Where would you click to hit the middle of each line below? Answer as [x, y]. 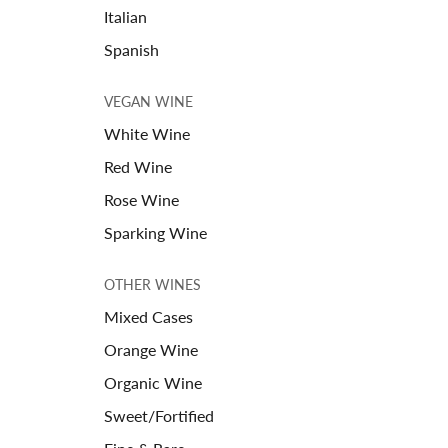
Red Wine [138, 166]
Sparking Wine [155, 232]
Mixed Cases [148, 316]
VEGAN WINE [148, 101]
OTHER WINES [152, 284]
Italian [125, 16]
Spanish [131, 49]
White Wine [147, 133]
